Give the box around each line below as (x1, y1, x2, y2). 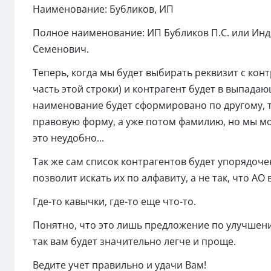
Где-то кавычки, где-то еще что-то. (33, 194, 196, 208)
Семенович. (33, 42, 89, 56)
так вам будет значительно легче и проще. (33, 234, 236, 248)
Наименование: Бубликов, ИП (33, 2, 174, 16)
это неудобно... (33, 131, 104, 145)
